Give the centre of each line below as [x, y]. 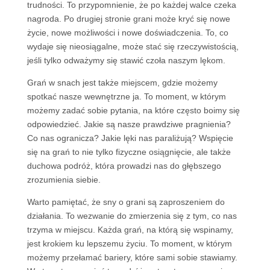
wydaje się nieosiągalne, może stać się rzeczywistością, [133, 46]
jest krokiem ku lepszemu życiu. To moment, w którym [129, 243]
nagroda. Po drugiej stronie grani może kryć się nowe [128, 19]
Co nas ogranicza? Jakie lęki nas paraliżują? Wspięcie [130, 138]
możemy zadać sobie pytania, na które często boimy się [133, 110]
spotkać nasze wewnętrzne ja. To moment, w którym [126, 96]
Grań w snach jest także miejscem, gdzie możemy [122, 83]
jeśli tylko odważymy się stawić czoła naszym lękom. [126, 60]
